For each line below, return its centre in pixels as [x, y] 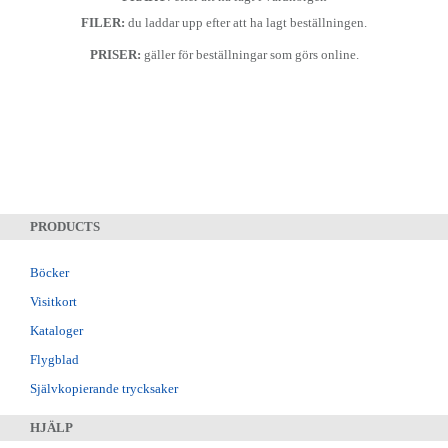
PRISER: [115, 54]
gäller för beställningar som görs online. [249, 54]
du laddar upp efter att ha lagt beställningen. [246, 22]
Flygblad [54, 360]
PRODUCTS [65, 227]
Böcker [49, 273]
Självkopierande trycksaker [104, 389]
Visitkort [53, 302]
